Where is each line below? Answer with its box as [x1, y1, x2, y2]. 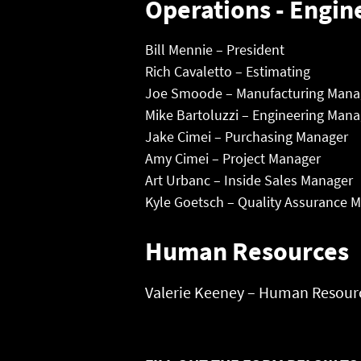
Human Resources [145, 235, 350, 268]
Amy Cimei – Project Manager [145, 149, 322, 168]
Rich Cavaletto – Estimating [145, 62, 311, 81]
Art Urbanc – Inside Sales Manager [145, 171, 354, 189]
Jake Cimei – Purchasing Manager [145, 127, 349, 146]
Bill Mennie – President [145, 40, 285, 59]
